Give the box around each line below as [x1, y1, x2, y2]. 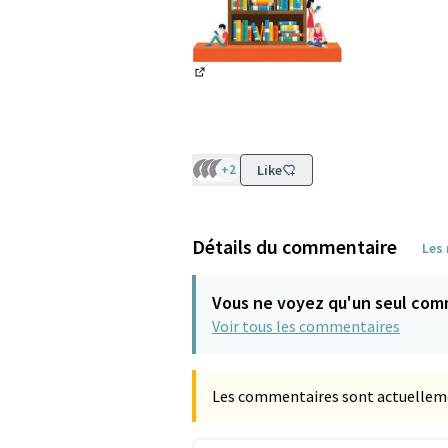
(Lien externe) [193, 77, 289, 98]
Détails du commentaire [192, 234, 397, 260]
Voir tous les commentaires [212, 316, 400, 337]
